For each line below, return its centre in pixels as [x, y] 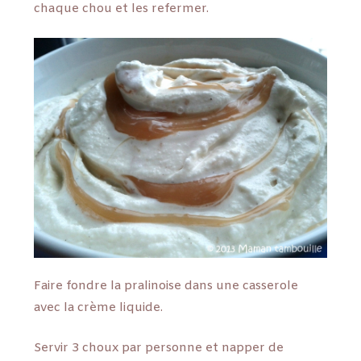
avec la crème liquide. [99, 308]
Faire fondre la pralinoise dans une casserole [166, 286]
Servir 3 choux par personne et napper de [159, 348]
